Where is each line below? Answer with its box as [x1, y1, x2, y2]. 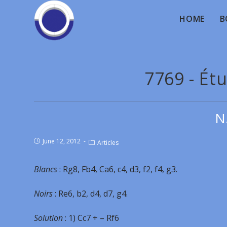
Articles [97, 138, 119, 147]
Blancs [34, 164, 58, 175]
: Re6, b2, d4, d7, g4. [55, 188, 128, 199]
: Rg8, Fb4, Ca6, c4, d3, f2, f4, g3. [57, 164, 178, 175]
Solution [34, 212, 65, 223]
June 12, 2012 [43, 137, 81, 145]
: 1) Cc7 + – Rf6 [65, 212, 120, 223]
